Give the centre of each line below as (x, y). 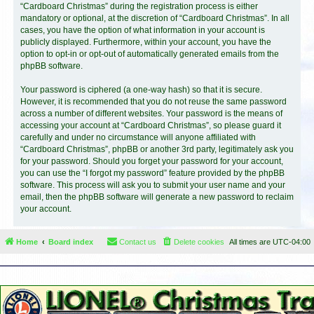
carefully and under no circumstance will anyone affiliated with (138, 137)
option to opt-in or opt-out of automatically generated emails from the (150, 54)
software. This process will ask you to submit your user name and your (153, 185)
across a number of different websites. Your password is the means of (151, 114)
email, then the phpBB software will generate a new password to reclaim (157, 197)
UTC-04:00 (292, 242)
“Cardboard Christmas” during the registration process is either (139, 6)
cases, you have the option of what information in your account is (143, 30)
